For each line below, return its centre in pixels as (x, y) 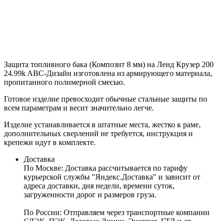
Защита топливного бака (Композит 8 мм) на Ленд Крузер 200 (109, 64)
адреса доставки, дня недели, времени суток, (99, 185)
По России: (44, 212)
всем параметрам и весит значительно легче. (79, 108)
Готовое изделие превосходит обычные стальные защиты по (106, 99)
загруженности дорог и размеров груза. (90, 194)
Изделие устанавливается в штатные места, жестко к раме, (102, 124)
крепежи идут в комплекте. (51, 142)
